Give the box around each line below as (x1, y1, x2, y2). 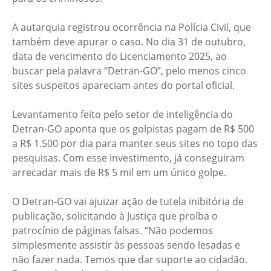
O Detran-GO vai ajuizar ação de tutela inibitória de (12, 195, 244, 209)
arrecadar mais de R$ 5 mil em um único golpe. (12, 166, 226, 180)
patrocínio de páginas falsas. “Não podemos (12, 224, 213, 238)
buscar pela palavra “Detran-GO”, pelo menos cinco (12, 64, 246, 78)
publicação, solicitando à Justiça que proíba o (12, 209, 218, 223)
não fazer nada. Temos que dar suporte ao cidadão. (12, 253, 247, 267)
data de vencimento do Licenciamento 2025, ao (12, 50, 227, 64)
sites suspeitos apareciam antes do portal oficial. (12, 79, 235, 93)
